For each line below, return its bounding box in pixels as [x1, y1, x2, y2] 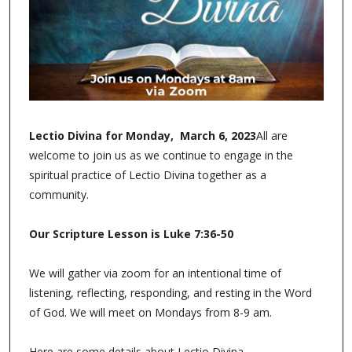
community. [28, 187, 92, 203]
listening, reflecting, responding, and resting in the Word [28, 285, 312, 301]
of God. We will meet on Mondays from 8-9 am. [28, 305, 275, 321]
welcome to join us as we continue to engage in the [28, 148, 293, 163]
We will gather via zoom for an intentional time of [28, 266, 281, 281]
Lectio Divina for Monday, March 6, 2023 [28, 128, 256, 144]
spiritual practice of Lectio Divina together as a [28, 167, 266, 183]
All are [255, 128, 288, 144]
